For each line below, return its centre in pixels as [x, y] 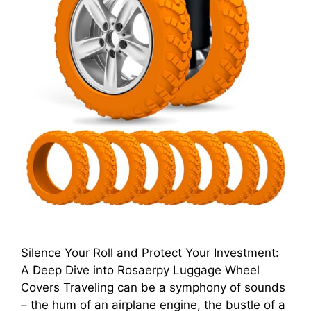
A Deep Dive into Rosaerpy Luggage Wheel [140, 270]
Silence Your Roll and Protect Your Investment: [150, 252]
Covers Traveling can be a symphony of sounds [153, 287]
